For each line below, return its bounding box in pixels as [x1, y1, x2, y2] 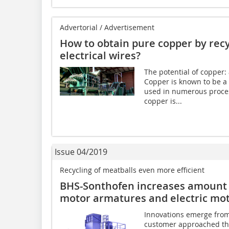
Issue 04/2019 [55, 146, 107, 158]
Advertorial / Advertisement [60, 22, 154, 33]
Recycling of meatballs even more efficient [60, 165, 204, 175]
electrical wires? [60, 49, 141, 63]
